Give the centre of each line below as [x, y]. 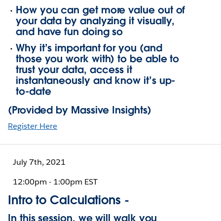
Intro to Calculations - [69, 200]
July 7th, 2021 [40, 162]
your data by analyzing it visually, [95, 20]
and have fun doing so [70, 31]
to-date [35, 92]
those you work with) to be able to [98, 59]
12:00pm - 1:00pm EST [55, 182]
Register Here [33, 126]
